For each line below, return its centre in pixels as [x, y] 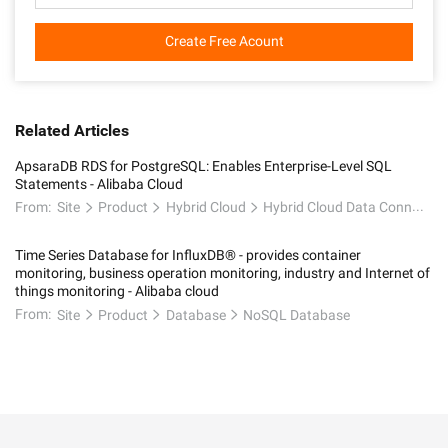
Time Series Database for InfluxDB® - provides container [188, 255]
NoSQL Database [297, 314]
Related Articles [72, 130]
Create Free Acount [224, 41]
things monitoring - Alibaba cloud [117, 291]
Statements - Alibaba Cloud [99, 184]
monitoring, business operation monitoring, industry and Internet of [222, 273]
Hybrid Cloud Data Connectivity [338, 207]
